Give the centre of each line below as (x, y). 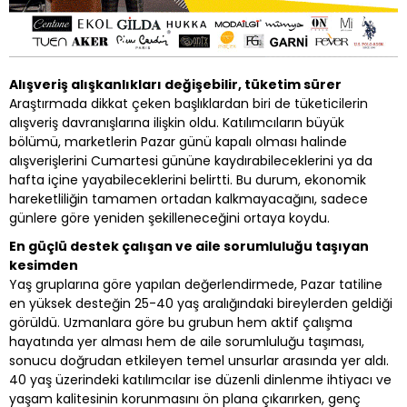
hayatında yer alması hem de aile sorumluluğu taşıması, (187, 341)
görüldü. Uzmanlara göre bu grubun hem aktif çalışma (181, 322)
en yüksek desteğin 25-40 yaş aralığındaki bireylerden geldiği (201, 303)
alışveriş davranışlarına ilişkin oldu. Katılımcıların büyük (177, 122)
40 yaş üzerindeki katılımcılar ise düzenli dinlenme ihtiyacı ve (200, 379)
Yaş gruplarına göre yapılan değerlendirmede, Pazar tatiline (196, 284)
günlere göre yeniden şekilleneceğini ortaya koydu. (169, 218)
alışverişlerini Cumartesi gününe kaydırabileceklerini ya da (191, 160)
